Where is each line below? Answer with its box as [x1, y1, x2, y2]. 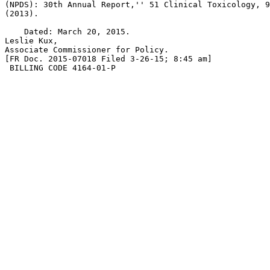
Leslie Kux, [5, 36, 58, 45]
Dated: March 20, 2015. [5, 27, 130, 36]
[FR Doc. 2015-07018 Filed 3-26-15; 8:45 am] [5, 54, 212, 63]
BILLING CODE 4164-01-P [5, 63, 116, 72]
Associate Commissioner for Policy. [5, 45, 169, 54]
